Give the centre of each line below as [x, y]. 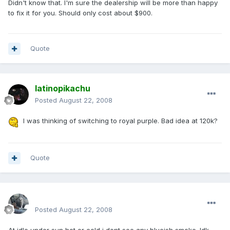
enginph [51, 198]
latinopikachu [63, 89]
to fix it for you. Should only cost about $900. [80, 13]
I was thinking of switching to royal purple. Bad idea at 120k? [119, 121]
